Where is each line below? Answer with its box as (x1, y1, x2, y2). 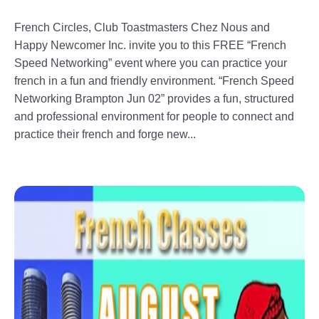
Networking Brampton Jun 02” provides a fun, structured (14, 93, 294, 105)
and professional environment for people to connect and (14, 110, 294, 122)
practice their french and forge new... (14, 128, 196, 140)
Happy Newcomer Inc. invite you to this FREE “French (14, 39, 286, 51)
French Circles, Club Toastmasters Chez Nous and (14, 21, 270, 33)
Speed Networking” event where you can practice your (14, 57, 287, 69)
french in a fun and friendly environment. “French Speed (14, 75, 294, 87)
